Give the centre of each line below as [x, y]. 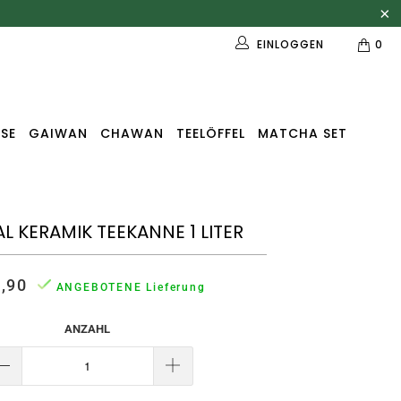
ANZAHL [88, 329]
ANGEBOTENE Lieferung [131, 288]
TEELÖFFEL [210, 134]
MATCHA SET [302, 134]
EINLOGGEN [290, 44]
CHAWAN [132, 134]
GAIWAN [58, 134]
